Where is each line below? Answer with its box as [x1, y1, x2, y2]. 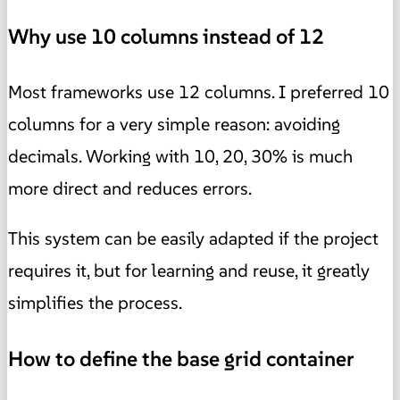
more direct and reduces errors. [8, 177, 252, 201]
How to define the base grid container [8, 345, 354, 372]
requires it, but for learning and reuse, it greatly [8, 259, 370, 283]
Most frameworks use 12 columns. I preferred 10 [8, 80, 389, 104]
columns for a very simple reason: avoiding [8, 112, 340, 137]
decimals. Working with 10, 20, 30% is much [8, 145, 353, 169]
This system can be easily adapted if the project [8, 227, 379, 251]
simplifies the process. [8, 291, 182, 315]
